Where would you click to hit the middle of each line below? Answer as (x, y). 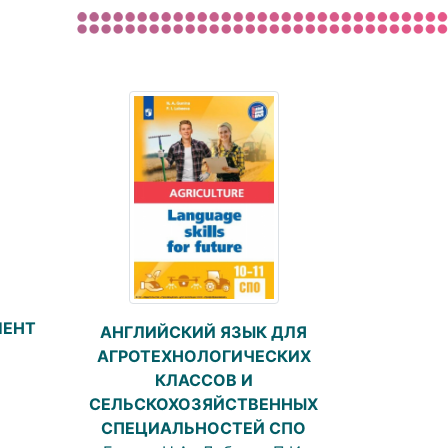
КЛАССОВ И (203, 380)
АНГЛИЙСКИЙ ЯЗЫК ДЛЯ (203, 332)
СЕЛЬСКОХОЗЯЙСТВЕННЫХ (203, 404)
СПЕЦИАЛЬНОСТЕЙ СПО (203, 428)
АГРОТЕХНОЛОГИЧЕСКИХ (203, 356)
